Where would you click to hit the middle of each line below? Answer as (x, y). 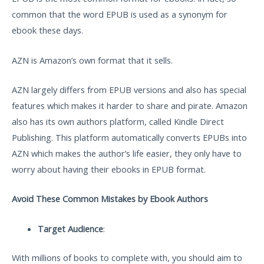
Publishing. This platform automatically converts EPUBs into (129, 137)
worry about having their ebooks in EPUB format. (109, 169)
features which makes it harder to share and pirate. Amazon (130, 105)
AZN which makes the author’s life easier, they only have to (127, 153)
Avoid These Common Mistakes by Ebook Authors (110, 199)
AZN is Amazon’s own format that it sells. (93, 60)
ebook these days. (47, 30)
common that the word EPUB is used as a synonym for (120, 14)
